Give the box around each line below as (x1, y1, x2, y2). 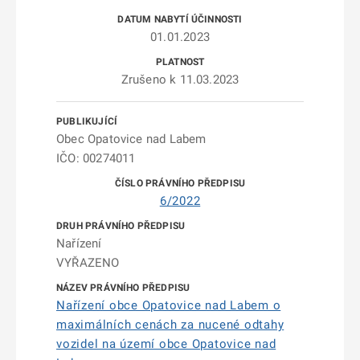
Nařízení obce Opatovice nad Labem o (56, 298, 281, 313)
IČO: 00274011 (56, 151, 136, 166)
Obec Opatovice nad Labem (56, 132, 207, 146)
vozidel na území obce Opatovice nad (56, 337, 276, 351)
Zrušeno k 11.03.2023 (121, 72, 239, 87)
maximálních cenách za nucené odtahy (56, 317, 284, 332)
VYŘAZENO (56, 256, 120, 270)
